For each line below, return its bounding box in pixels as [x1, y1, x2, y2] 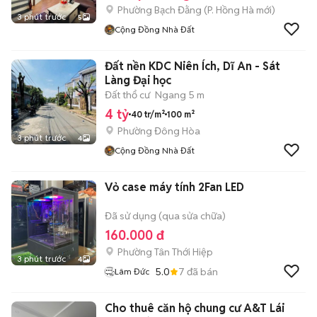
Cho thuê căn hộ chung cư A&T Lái [105, 301, 284, 316]
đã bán [185, 265, 218, 278]
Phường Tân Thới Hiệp [117, 246, 213, 258]
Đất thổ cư [105, 88, 150, 101]
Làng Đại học [105, 73, 171, 88]
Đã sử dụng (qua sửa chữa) [105, 209, 226, 222]
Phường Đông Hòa [117, 125, 200, 137]
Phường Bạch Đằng [117, 4, 202, 16]
